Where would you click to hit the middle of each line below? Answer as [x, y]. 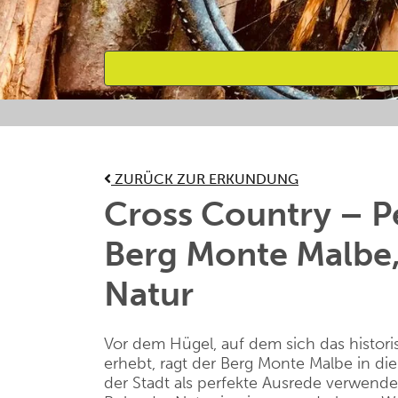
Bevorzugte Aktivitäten [207, 124]
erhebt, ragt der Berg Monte [207, 363]
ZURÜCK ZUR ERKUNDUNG [205, 179]
